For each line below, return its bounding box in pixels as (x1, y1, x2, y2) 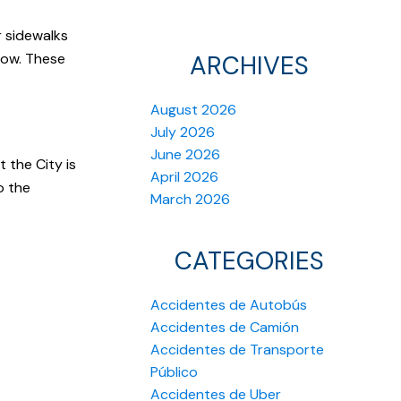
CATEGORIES (174, 244, 324, 278)
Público (150, 363, 198, 382)
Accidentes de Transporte (150, 340, 324, 360)
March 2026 (150, 190, 230, 209)
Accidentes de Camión (150, 318, 299, 337)
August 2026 (150, 100, 236, 120)
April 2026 (150, 167, 218, 187)
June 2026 (150, 145, 220, 165)
